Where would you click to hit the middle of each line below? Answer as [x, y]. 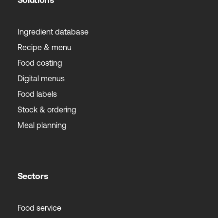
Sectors [33, 176]
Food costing [40, 63]
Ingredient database [53, 31]
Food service [39, 208]
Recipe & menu [44, 47]
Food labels [37, 94]
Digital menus [41, 78]
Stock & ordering [47, 109]
